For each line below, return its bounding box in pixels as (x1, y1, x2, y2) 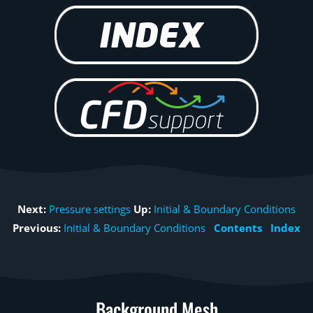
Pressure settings (49, 202, 131, 216)
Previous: (13, 221, 61, 235)
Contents (214, 221, 262, 235)
